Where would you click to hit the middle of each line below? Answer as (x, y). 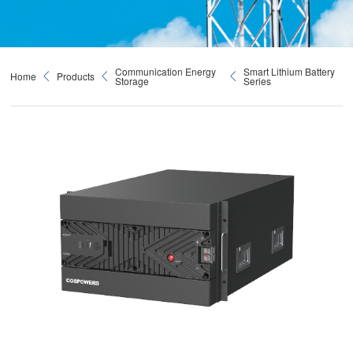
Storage (132, 81)
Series (258, 81)
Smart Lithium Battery (290, 71)
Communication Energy (166, 71)
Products (76, 76)
